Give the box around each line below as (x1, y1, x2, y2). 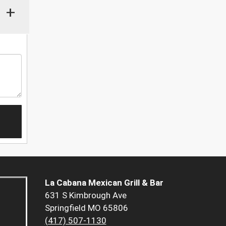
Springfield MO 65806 (44, 203, 128, 213)
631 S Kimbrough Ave (44, 190, 127, 201)
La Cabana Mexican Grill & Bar (44, 178, 163, 188)
